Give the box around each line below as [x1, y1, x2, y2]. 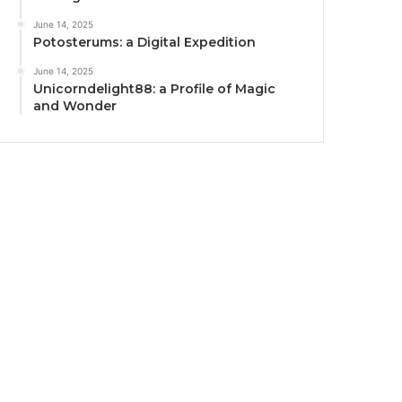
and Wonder [33, 97, 118, 114]
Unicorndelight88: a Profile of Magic [33, 80, 276, 97]
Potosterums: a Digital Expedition [33, 33, 257, 50]
